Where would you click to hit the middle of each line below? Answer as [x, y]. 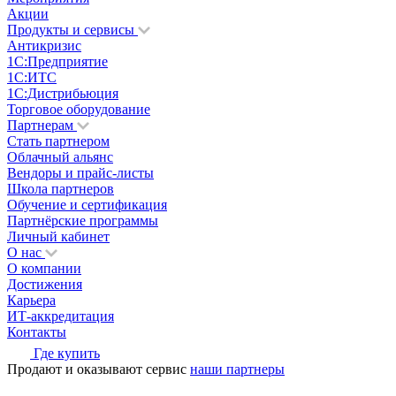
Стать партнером [58, 141]
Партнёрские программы [83, 221]
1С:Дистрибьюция [63, 94]
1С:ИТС [32, 78]
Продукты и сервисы [72, 30]
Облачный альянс [60, 157]
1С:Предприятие [57, 62]
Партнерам [42, 126]
